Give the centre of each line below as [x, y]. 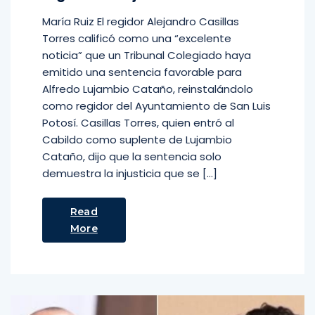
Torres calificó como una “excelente [137, 38]
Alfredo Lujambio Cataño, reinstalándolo [148, 89]
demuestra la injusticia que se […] [130, 173]
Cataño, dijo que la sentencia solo [132, 156]
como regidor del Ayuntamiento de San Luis [156, 106]
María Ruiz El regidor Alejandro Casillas [141, 21]
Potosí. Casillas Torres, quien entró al [138, 123]
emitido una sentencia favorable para [142, 72]
